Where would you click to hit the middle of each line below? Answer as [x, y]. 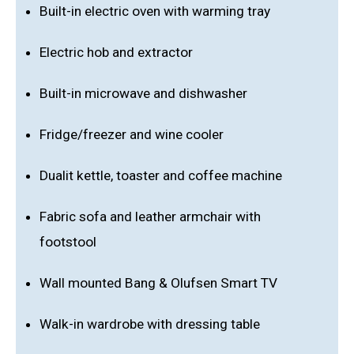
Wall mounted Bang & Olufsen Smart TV [158, 282]
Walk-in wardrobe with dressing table [150, 324]
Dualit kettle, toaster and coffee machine [161, 175]
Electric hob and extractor [116, 52]
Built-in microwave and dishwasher [143, 93]
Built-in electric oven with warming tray [155, 11]
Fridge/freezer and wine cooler [132, 134]
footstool [68, 241]
